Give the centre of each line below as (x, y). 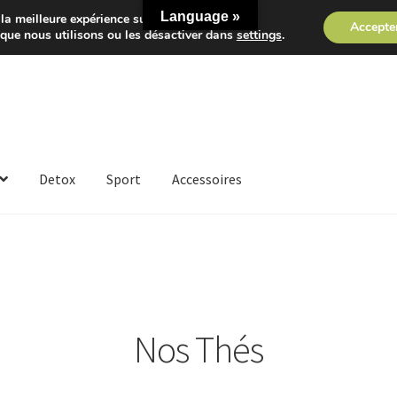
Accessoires (207, 179)
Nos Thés (198, 349)
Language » (200, 16)
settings (259, 35)
